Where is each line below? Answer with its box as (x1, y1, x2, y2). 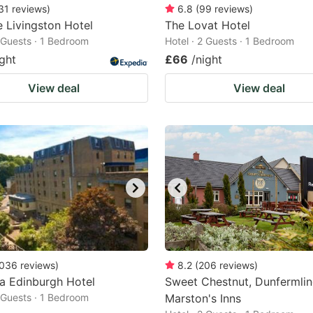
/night (191, 52, 222, 66)
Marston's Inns (165, 291, 241, 305)
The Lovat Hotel (165, 18, 250, 32)
